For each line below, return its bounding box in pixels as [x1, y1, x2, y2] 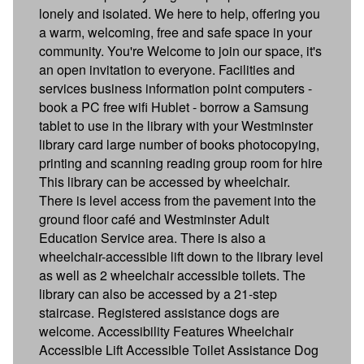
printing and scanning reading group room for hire [39, 153, 323, 172]
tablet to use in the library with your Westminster [39, 115, 313, 135]
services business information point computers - [39, 78, 312, 97]
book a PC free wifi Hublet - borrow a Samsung [39, 97, 309, 116]
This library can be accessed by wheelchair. [39, 171, 290, 191]
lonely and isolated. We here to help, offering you [39, 3, 320, 23]
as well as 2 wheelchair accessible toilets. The [39, 265, 305, 284]
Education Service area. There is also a [39, 227, 266, 247]
